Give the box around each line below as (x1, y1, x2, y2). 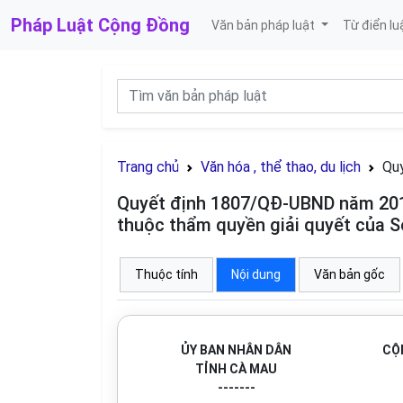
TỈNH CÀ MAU (195, 362, 277, 376)
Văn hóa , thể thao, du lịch (201, 158, 361, 175)
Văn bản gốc (314, 267, 385, 282)
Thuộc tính (135, 267, 198, 282)
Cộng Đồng (98, 14, 190, 36)
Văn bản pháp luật (211, 17, 318, 32)
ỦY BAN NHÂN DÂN (181, 343, 291, 357)
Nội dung (231, 267, 281, 282)
